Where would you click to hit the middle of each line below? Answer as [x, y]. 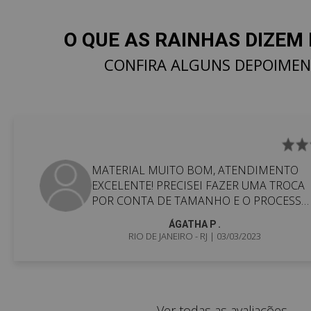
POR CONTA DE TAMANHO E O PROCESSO [200, 201]
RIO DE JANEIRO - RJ [168, 236]
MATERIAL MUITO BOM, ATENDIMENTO [195, 170]
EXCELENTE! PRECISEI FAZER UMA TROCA [198, 186]
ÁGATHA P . [195, 224]
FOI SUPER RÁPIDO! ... [146, 216]
